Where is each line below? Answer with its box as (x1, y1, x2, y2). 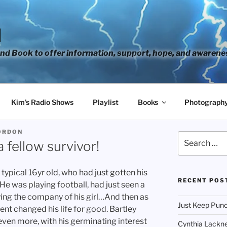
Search (177, 132, 202, 140)
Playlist (92, 97, 119, 106)
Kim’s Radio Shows (11, 97, 73, 106)
